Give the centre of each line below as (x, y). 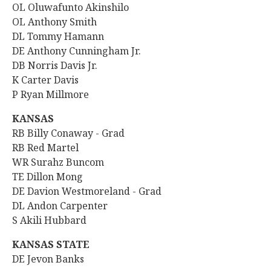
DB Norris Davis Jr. (56, 65)
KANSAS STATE (52, 244)
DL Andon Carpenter (60, 206)
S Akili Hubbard (49, 220)
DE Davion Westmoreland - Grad (87, 191)
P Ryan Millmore (51, 94)
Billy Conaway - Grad (77, 133)
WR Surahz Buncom (58, 162)
